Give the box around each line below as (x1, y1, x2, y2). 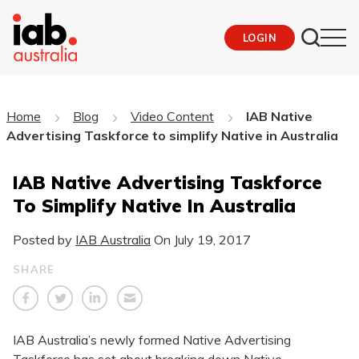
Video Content (130, 107, 214, 124)
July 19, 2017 (174, 231, 251, 248)
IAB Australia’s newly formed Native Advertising (13, 332, 291, 349)
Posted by (13, 231, 75, 248)
